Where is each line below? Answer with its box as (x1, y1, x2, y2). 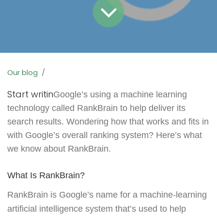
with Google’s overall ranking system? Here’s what (7, 130, 202, 140)
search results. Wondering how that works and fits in (7, 116, 209, 126)
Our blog (7, 67, 38, 77)
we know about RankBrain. (7, 143, 111, 154)
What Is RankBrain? (7, 170, 85, 180)
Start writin (7, 88, 53, 100)
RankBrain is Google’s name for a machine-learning (7, 190, 207, 200)
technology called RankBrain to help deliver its (7, 103, 186, 113)
